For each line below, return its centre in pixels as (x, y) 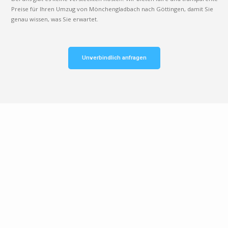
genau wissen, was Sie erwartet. (55, 19)
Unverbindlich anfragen (114, 58)
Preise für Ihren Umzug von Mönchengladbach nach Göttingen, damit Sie (112, 9)
